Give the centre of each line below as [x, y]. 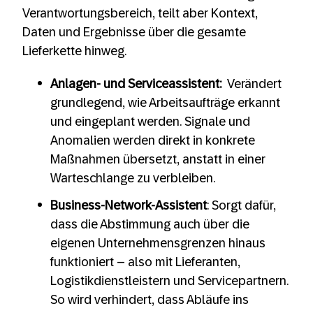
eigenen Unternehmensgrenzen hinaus [158, 243]
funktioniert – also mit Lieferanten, [145, 262]
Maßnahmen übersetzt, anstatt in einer [158, 160]
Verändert [253, 84]
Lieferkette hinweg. [74, 51]
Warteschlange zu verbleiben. [133, 179]
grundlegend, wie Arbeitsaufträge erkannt [165, 103]
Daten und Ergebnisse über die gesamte [134, 32]
